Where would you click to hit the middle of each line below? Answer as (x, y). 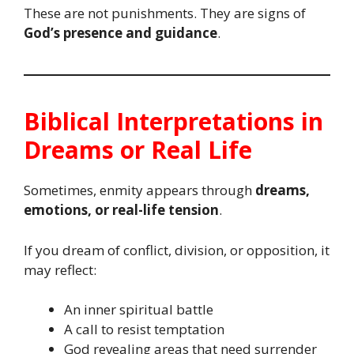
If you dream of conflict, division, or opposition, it (177, 250)
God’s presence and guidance (121, 33)
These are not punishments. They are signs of (165, 13)
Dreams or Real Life (138, 150)
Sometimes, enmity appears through (139, 190)
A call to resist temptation (144, 329)
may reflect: (60, 269)
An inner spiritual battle (139, 309)
